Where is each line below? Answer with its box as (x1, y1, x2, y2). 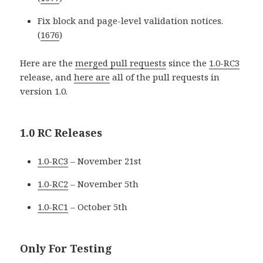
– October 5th (68, 201, 128, 213)
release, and (20, 71, 75, 83)
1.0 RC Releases (20, 126, 103, 140)
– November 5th (68, 178, 139, 190)
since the (166, 57, 210, 69)
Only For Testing (20, 241, 113, 256)
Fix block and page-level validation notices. (38, 15, 224, 27)
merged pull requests (75, 57, 167, 69)
